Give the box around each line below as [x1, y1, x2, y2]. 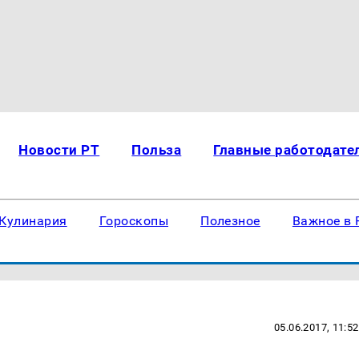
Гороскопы [99, 213, 169, 228]
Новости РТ [18, 142, 100, 158]
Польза [131, 142, 182, 158]
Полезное [200, 213, 260, 228]
